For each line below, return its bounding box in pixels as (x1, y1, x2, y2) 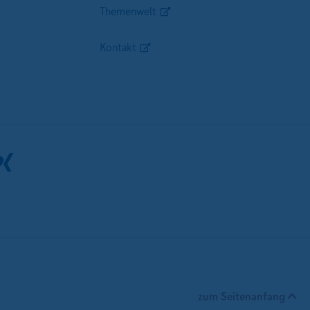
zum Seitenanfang (198, 289, 285, 304)
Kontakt (99, 39, 136, 55)
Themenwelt (99, 3, 156, 19)
